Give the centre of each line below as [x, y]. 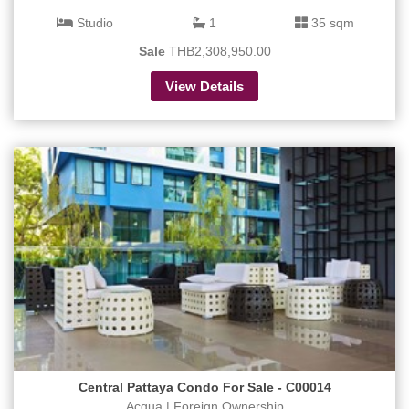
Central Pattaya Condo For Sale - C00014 [204, 388]
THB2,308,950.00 [218, 52]
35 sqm [330, 23]
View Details [204, 87]
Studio [93, 23]
